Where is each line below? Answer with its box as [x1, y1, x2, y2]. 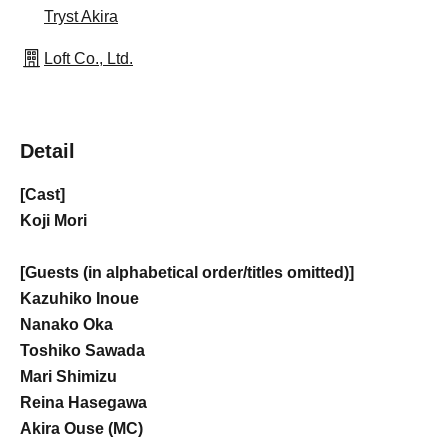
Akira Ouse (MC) [20, 420, 143, 437]
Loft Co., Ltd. [44, 50, 133, 67]
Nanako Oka [20, 316, 113, 333]
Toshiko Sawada [20, 342, 145, 359]
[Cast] [20, 186, 65, 203]
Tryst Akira [44, 8, 118, 25]
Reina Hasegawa [20, 394, 147, 411]
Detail [20, 140, 75, 162]
